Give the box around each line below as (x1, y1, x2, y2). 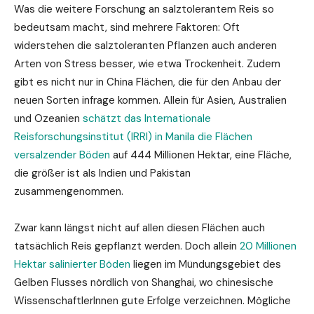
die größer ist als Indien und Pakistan (14, 165, 191, 180)
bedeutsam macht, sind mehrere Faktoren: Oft (14, 20, 240, 34)
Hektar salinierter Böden (14, 257, 130, 271)
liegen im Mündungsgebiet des (130, 257, 281, 271)
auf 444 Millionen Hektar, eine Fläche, (110, 147, 292, 162)
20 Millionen (240, 238, 296, 253)
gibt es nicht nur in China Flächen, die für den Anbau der (14, 74, 281, 89)
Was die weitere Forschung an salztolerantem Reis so (14, 1, 274, 16)
